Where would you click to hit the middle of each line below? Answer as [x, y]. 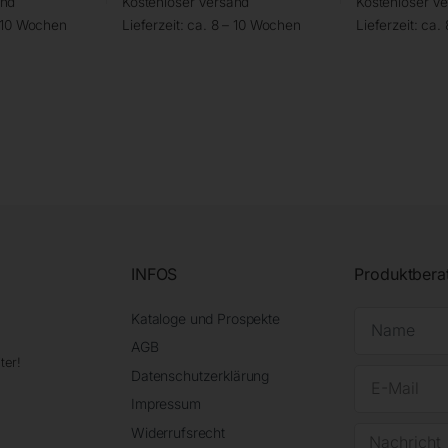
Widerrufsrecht [178, 432]
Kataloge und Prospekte [205, 318]
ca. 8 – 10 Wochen [244, 24]
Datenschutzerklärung [200, 375]
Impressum [166, 404]
